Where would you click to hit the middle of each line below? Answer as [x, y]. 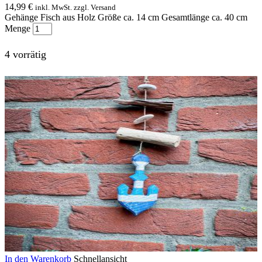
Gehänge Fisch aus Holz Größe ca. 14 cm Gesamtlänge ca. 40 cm [126, 18]
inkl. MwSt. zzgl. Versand [75, 8]
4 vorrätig [25, 54]
